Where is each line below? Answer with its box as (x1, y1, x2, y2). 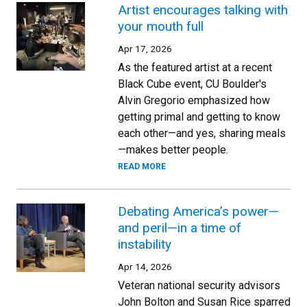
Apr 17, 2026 (118, 43, 172, 54)
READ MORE (118, 162, 166, 171)
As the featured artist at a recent (118, 61, 272, 74)
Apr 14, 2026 (118, 261, 172, 272)
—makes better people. (118, 143, 228, 156)
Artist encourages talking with (118, 2, 288, 18)
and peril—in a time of (118, 220, 241, 236)
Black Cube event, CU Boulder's (118, 77, 267, 90)
